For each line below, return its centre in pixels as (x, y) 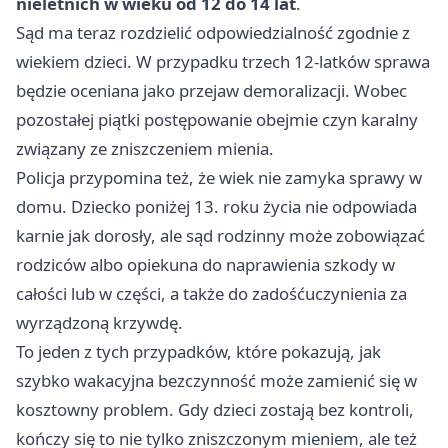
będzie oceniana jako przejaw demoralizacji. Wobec (211, 90)
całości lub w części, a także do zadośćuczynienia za (211, 293)
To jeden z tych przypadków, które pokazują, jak (198, 351)
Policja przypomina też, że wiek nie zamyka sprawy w (219, 177)
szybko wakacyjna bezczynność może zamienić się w (216, 380)
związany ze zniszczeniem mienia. (145, 148)
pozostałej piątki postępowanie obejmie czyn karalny (217, 119)
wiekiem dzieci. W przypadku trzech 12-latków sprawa (223, 61)
